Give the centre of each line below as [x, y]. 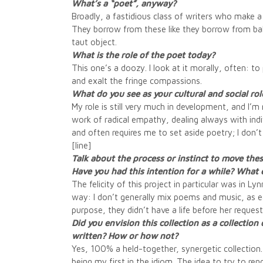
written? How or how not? [125, 236]
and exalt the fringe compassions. [137, 81]
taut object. [94, 42]
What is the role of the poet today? [143, 55]
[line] [82, 145]
